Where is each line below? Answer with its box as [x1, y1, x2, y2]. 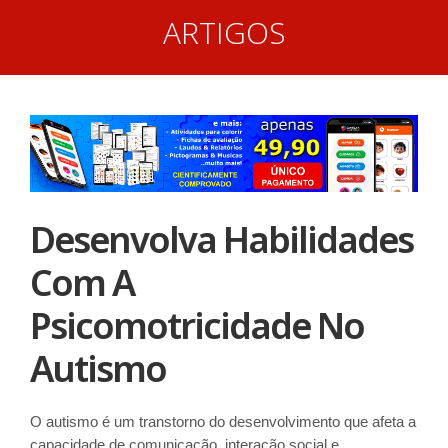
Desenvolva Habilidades [30, 214, 413, 264]
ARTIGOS [162, 12, 286, 53]
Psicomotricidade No [30, 300, 364, 350]
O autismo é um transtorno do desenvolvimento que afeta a [30, 412, 416, 430]
